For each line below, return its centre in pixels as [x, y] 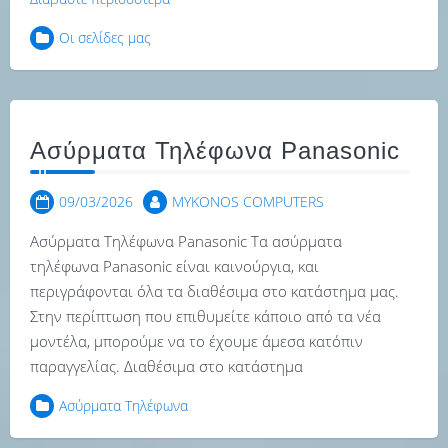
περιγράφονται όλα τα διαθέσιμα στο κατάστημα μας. [214, 291]
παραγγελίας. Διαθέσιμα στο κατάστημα [166, 366]
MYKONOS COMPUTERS [248, 201]
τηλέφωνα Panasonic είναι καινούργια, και [174, 266]
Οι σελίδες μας [105, 37]
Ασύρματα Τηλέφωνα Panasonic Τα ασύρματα [186, 241]
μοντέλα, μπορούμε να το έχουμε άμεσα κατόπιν [196, 341]
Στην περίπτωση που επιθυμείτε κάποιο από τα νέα [205, 316]
